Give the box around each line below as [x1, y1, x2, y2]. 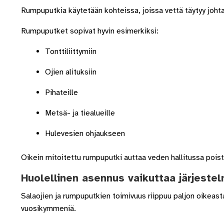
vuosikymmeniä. [20, 203, 76, 214]
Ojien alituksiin [44, 67, 96, 77]
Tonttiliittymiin [44, 46, 96, 57]
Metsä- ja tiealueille [44, 108, 115, 118]
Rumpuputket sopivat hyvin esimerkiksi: [20, 26, 158, 36]
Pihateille [44, 87, 78, 98]
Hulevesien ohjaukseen [44, 128, 125, 139]
